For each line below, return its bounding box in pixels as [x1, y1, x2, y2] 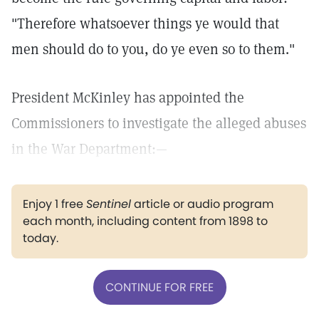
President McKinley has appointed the [11, 88, 244, 107]
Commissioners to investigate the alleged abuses [11, 114, 306, 132]
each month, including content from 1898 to [23, 213, 268, 229]
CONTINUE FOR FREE [105, 278, 214, 296]
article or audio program [131, 196, 273, 212]
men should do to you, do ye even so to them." [11, 40, 295, 58]
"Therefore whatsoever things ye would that [11, 14, 279, 33]
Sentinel [86, 196, 131, 212]
